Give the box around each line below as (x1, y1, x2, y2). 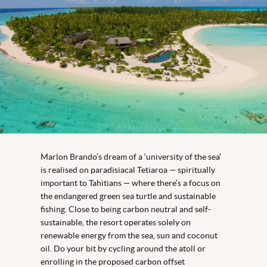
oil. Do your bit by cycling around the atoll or (41, 243, 206, 253)
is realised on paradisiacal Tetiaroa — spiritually (41, 164, 215, 175)
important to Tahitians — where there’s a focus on (41, 178, 221, 188)
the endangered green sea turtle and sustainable (41, 191, 216, 201)
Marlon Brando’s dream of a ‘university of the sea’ (41, 151, 221, 162)
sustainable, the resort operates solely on (41, 217, 191, 227)
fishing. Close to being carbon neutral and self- (41, 204, 211, 214)
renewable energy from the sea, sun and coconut (41, 230, 218, 240)
